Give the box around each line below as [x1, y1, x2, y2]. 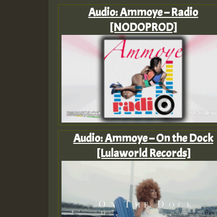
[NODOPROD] [109, 19, 177, 34]
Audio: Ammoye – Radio [88, 4, 199, 19]
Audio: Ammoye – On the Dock [73, 130, 214, 145]
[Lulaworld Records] [96, 145, 190, 160]
